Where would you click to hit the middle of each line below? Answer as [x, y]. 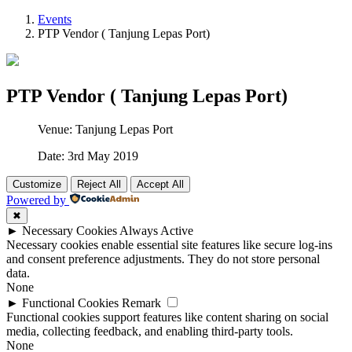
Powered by [36, 200]
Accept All [160, 185]
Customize [37, 185]
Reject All [99, 185]
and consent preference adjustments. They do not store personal [163, 259]
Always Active [156, 231]
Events [55, 19]
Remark [141, 303]
